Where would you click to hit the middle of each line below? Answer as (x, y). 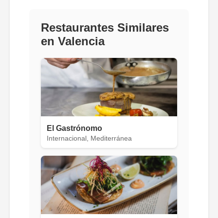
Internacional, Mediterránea (89, 138)
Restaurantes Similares (105, 27)
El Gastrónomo (74, 128)
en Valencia (73, 41)
